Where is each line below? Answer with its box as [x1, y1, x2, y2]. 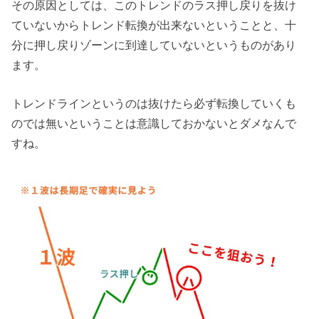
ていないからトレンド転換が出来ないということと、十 [11, 18, 297, 31]
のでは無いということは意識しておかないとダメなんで [11, 117, 297, 130]
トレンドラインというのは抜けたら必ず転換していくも [11, 97, 297, 110]
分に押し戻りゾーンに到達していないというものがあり [11, 38, 297, 51]
